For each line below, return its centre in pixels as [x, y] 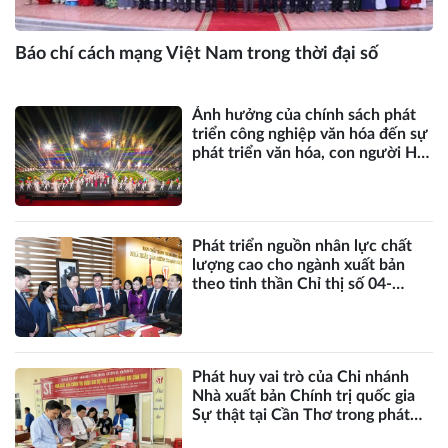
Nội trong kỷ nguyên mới [280, 171]
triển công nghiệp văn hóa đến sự [310, 133]
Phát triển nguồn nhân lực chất [302, 245]
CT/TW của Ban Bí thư [274, 302]
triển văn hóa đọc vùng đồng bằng [311, 434]
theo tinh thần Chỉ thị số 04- [292, 283]
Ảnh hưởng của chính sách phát [304, 114]
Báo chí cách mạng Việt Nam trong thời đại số [196, 53]
